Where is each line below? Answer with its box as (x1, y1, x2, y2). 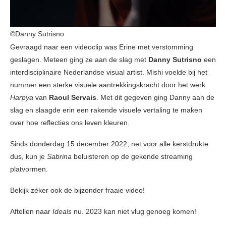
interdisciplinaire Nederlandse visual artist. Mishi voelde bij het (10, 68, 207, 76)
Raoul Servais (49, 93, 96, 101)
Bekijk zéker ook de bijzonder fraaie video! (10, 186, 145, 194)
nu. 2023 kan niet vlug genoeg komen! (72, 207, 196, 215)
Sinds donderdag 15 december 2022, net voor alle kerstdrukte (10, 140, 208, 148)
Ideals (52, 207, 72, 215)
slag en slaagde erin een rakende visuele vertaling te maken (10, 106, 202, 114)
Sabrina (47, 152, 72, 160)
